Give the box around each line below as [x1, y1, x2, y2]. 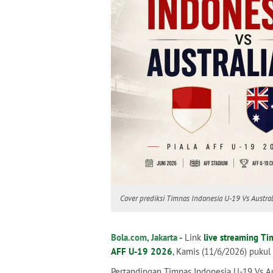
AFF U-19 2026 [111, 246, 172, 257]
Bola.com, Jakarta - [111, 232, 182, 243]
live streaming [204, 232, 258, 243]
